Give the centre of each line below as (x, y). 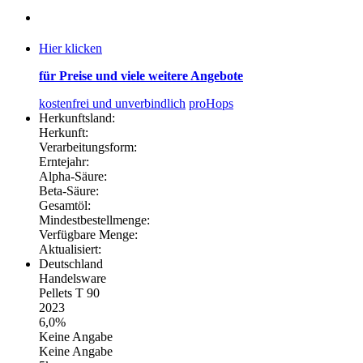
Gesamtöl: (65, 206)
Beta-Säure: (69, 191)
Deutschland (71, 264)
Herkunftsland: (77, 118)
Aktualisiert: (70, 250)
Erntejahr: (64, 162)
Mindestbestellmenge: (94, 220)
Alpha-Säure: (73, 177)
